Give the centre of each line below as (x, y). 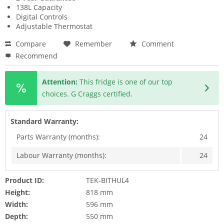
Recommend (35, 56)
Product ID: (24, 180)
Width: (16, 204)
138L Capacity (39, 7)
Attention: (60, 82)
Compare (30, 44)
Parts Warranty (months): (58, 137)
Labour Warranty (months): (61, 155)
